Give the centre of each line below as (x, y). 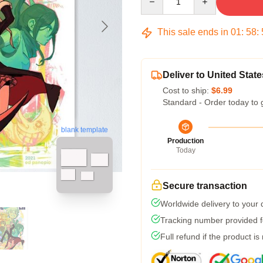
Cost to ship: (187, 90)
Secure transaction (205, 186)
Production (186, 141)
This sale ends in (193, 32)
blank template (85, 130)
